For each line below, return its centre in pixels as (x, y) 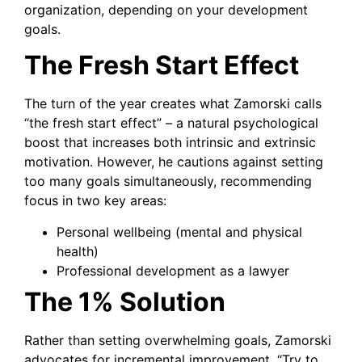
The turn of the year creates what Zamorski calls (173, 104)
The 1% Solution (125, 301)
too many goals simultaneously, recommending (168, 181)
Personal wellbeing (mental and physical (179, 232)
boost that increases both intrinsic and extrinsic (170, 143)
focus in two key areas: (95, 201)
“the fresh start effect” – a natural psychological (171, 123)
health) (78, 251)
